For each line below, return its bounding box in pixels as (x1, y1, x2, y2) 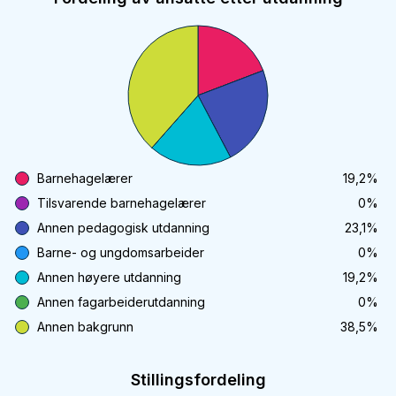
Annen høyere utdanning (37, 270, 181, 285)
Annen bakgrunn (37, 319, 133, 334)
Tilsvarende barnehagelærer (37, 195, 206, 210)
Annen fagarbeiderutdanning (37, 294, 205, 309)
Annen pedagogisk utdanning (37, 220, 209, 235)
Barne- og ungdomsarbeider (37, 245, 204, 260)
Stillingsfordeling (130, 370, 266, 389)
